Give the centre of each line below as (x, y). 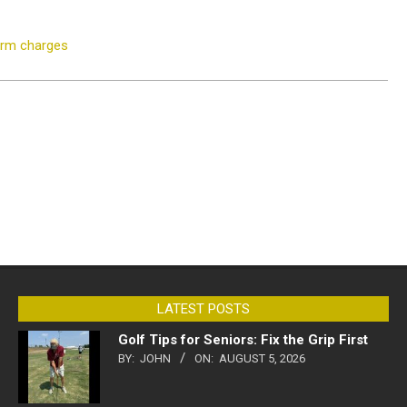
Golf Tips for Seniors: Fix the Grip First (243, 339)
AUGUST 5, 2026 (262, 358)
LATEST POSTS (203, 308)
